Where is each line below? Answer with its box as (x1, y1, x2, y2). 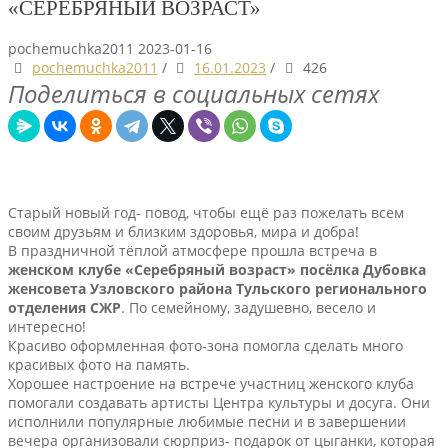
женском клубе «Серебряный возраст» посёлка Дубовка (8, 259, 426, 279)
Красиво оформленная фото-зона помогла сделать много (8, 335, 403, 355)
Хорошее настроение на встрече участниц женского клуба (8, 373, 414, 393)
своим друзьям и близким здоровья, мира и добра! (8, 221, 359, 241)
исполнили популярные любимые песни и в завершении (8, 411, 406, 431)
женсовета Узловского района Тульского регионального (8, 278, 427, 298)
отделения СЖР (8, 297, 121, 317)
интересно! (8, 316, 86, 336)
